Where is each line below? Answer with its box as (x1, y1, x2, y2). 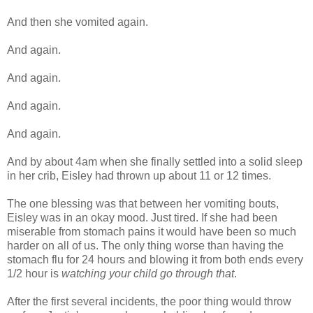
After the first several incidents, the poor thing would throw (7, 295, 291, 307)
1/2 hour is (7, 267, 61, 279)
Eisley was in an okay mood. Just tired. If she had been (7, 211, 277, 224)
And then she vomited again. (7, 15, 148, 28)
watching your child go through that (61, 267, 234, 279)
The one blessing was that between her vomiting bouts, (7, 197, 279, 210)
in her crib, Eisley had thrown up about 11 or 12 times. (7, 169, 271, 182)
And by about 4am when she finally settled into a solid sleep (7, 155, 303, 168)
